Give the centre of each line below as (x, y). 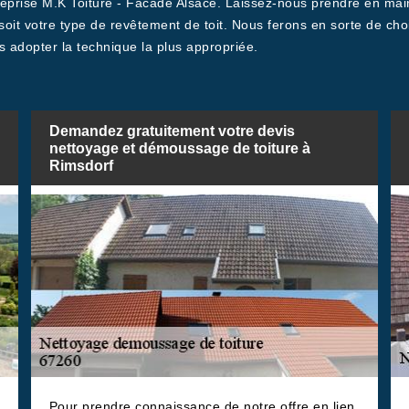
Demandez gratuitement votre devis (172, 131)
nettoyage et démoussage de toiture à (179, 148)
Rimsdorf (81, 165)
